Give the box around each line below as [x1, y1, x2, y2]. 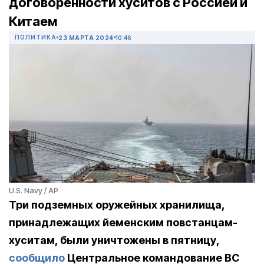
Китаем [9, 14, 57, 29]
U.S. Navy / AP [9, 186, 58, 196]
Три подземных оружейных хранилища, [9, 199, 225, 212]
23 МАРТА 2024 [58, 34, 114, 41]
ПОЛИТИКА [15, 34, 57, 41]
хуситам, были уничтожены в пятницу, [9, 234, 219, 247]
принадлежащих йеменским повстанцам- [9, 216, 237, 229]
